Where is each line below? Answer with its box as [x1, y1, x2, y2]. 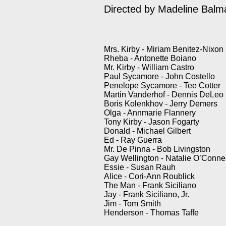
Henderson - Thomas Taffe [104, 208, 199, 217]
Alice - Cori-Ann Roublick [104, 172, 195, 181]
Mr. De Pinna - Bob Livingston [104, 145, 210, 153]
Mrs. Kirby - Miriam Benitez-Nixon [104, 45, 223, 53]
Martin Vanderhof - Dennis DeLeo [104, 90, 223, 99]
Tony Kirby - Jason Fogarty [104, 118, 199, 126]
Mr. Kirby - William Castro [104, 63, 194, 72]
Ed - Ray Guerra [104, 136, 162, 144]
